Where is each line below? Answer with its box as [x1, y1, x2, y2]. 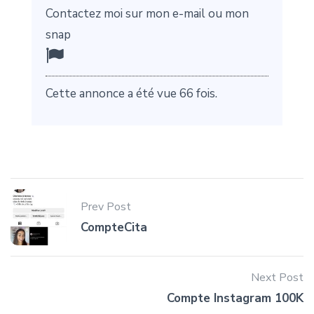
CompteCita [81, 219, 147, 236]
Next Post [251, 270, 303, 286]
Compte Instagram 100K [167, 290, 303, 307]
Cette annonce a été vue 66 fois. [46, 86, 217, 102]
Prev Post [81, 199, 131, 215]
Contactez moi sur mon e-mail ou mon [46, 6, 249, 22]
